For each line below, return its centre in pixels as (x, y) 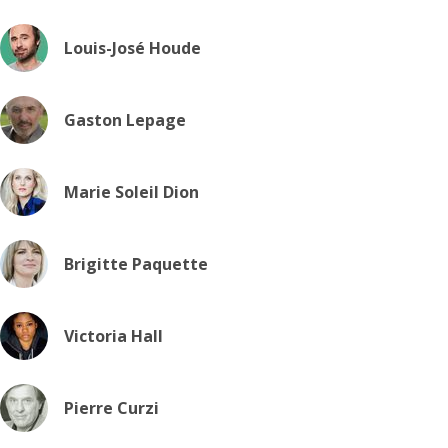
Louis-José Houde (132, 48)
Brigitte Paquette (136, 264)
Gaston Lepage (125, 120)
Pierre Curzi (111, 408)
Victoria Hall (113, 336)
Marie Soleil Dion (131, 192)
